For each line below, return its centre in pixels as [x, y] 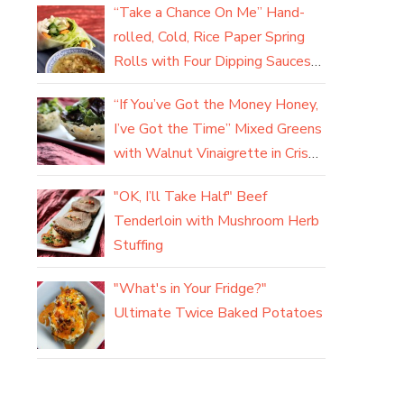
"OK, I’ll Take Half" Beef [190, 196]
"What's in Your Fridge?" [190, 288]
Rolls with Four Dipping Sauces [212, 61]
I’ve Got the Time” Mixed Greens [218, 129]
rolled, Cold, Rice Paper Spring [209, 37]
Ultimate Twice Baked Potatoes [218, 312]
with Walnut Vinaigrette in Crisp [215, 153]
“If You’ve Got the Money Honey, [216, 104]
